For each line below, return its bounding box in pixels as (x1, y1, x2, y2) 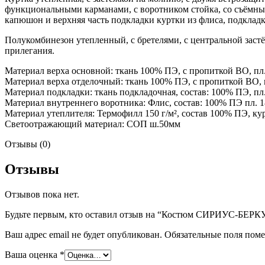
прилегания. (5, 46, 54, 56)
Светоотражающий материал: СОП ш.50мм (5, 119, 180, 130)
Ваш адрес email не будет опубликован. (5, 230, 162, 240)
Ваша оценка (5, 250, 60, 260)
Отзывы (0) (5, 139, 50, 150)
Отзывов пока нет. (5, 189, 79, 200)
